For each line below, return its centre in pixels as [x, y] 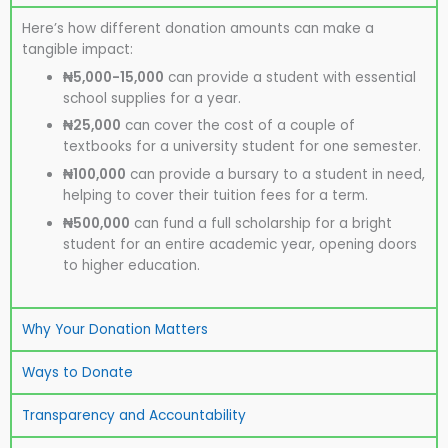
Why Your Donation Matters [115, 329]
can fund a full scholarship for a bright [261, 224]
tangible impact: [77, 49]
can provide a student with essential [290, 77]
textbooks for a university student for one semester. [242, 147]
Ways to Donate [77, 372]
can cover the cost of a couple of [238, 126]
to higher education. [132, 266]
